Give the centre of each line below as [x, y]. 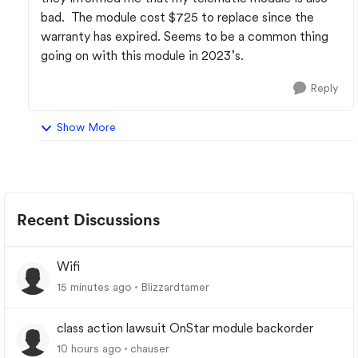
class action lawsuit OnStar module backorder [185, 328]
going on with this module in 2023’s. [145, 56]
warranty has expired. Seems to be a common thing [185, 36]
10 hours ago [89, 348]
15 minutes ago [94, 287]
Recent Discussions [88, 220]
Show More [86, 127]
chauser [150, 348]
